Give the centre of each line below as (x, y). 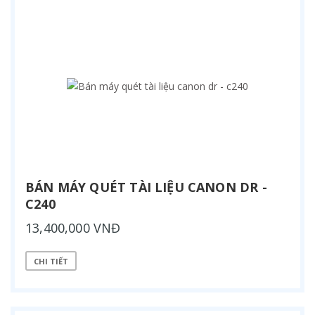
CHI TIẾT (51, 261)
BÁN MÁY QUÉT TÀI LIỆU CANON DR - (146, 187)
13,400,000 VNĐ (73, 228)
